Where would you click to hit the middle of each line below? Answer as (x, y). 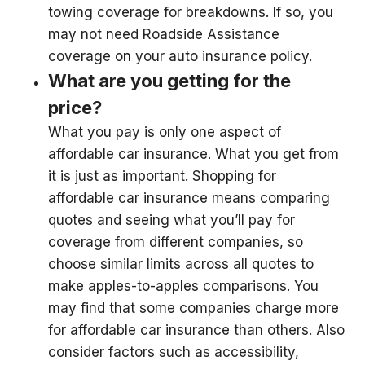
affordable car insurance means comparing (189, 198)
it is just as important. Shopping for (162, 176)
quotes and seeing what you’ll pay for (172, 220)
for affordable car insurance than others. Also (196, 330)
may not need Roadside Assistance (164, 34)
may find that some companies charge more (193, 308)
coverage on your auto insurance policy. (180, 56)
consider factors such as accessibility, (174, 352)
